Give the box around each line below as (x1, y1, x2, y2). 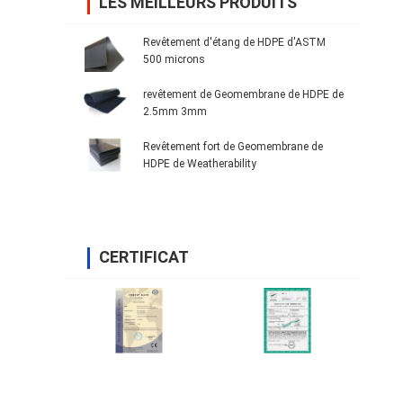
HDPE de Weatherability (143, 157, 256, 170)
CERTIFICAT (99, 246, 189, 266)
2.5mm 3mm (143, 104, 207, 118)
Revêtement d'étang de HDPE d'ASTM (143, 35, 326, 49)
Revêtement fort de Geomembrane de (143, 139, 323, 153)
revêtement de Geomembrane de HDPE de (143, 87, 344, 101)
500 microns (143, 52, 205, 66)
